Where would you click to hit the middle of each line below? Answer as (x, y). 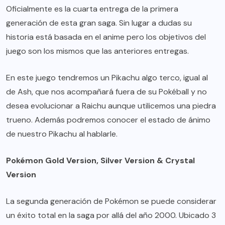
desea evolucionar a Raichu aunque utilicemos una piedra (111, 106)
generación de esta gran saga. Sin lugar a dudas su (99, 23)
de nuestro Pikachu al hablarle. (62, 134)
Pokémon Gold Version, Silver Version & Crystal (100, 161)
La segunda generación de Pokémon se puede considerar (111, 201)
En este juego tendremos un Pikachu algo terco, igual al (107, 78)
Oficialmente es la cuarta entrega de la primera (92, 9)
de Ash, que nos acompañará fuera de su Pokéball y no (106, 92)
